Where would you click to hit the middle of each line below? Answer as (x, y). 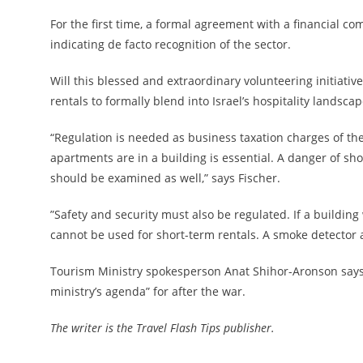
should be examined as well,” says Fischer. (167, 178)
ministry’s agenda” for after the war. (148, 291)
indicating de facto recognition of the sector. (171, 44)
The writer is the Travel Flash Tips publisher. (164, 328)
